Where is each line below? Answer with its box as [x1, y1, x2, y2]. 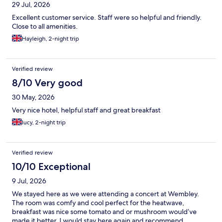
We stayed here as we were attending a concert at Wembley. [12, 189, 199, 199]
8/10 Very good [12, 77, 83, 89]
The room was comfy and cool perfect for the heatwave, [12, 198, 184, 208]
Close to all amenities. [12, 22, 78, 31]
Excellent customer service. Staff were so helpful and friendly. [12, 13, 202, 22]
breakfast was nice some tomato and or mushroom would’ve [12, 207, 197, 217]
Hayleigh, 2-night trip [22, 35, 79, 43]
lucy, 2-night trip [22, 118, 66, 127]
